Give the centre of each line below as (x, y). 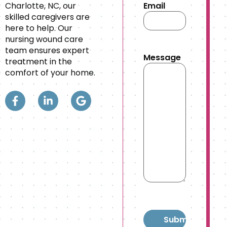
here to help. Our (39, 28)
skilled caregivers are (47, 17)
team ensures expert (47, 50)
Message (162, 58)
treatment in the (39, 61)
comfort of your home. (50, 72)
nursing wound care (44, 39)
